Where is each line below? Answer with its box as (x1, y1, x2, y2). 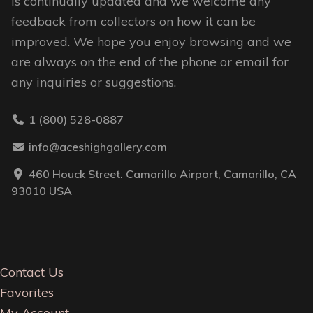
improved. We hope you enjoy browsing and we (11, 33, 291, 50)
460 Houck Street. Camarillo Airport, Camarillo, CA (29, 166, 296, 181)
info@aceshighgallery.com (29, 139, 167, 154)
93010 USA (11, 183, 72, 198)
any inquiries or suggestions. (11, 73, 176, 90)
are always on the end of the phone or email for (11, 53, 289, 70)
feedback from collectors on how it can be (11, 13, 256, 29)
